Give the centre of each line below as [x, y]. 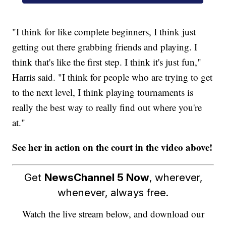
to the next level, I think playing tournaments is [103, 92]
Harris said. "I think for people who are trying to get [112, 77]
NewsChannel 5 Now [97, 178]
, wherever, [176, 178]
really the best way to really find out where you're [107, 107]
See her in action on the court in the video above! [112, 147]
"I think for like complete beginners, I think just [104, 31]
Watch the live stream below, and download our [113, 214]
